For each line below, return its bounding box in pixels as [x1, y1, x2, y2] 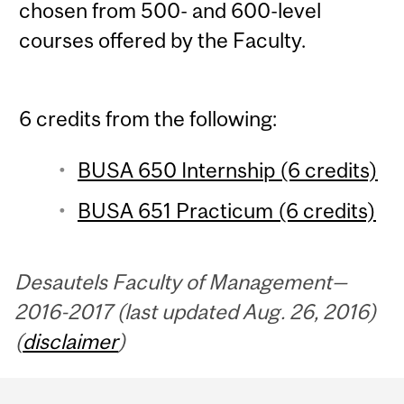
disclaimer [23, 328, 119, 353]
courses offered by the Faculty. [19, 28, 307, 53]
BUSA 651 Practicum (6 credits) [77, 197, 376, 223]
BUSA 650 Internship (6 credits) [77, 157, 378, 182]
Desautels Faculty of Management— [14, 269, 348, 294]
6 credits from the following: [19, 106, 278, 132]
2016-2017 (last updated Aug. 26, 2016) [14, 298, 378, 324]
